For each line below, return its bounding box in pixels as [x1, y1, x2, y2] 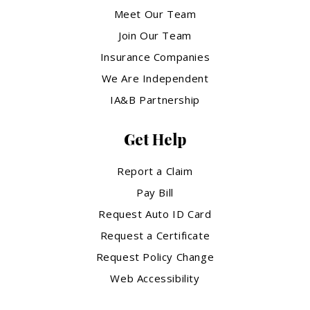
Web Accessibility [110, 271, 200, 285]
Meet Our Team [113, 6, 197, 21]
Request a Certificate [100, 228, 210, 242]
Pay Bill [136, 185, 174, 199]
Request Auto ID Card [98, 206, 212, 221]
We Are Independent [101, 71, 209, 85]
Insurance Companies [100, 49, 210, 64]
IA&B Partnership [110, 92, 200, 107]
